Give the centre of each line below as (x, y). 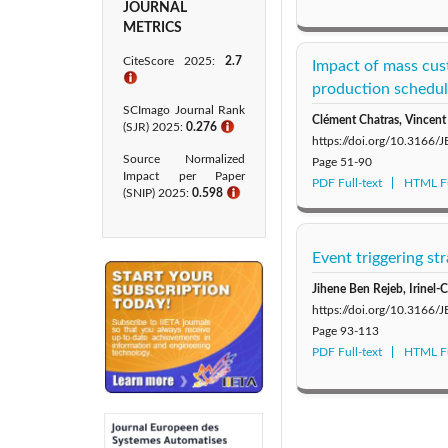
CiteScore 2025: (174, 61)
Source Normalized (184, 159)
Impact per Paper (184, 176)
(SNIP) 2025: (157, 193)
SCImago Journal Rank (184, 110)
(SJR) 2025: (154, 127)
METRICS (152, 28)
